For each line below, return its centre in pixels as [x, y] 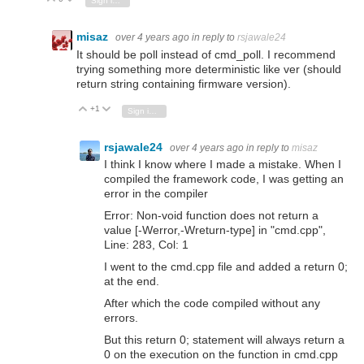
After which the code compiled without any [212, 303]
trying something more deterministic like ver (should [209, 69]
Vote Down [139, 109]
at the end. [132, 282]
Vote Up [110, 109]
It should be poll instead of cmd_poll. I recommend [206, 54]
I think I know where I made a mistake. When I [223, 164]
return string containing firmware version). [184, 83]
